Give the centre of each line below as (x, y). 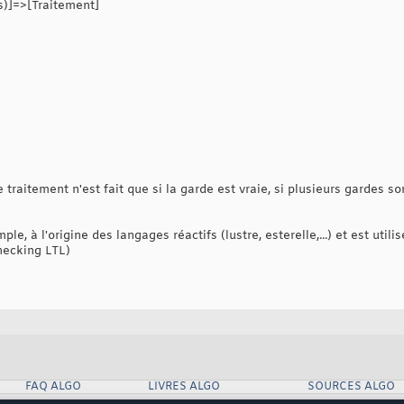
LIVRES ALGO (184, 386)
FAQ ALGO (53, 386)
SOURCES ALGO (351, 386)
